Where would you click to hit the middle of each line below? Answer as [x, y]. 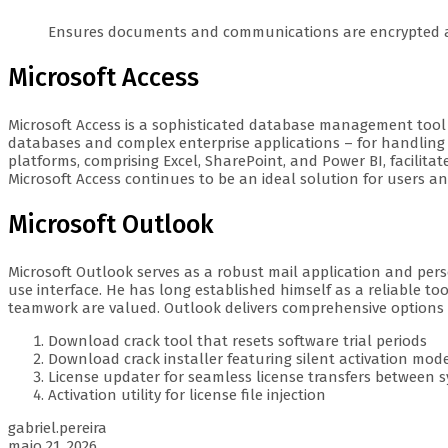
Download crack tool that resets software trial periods [237, 340]
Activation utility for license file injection [187, 394]
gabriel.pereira [57, 427]
